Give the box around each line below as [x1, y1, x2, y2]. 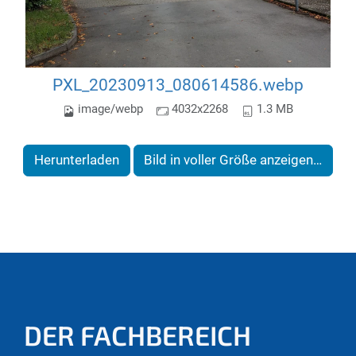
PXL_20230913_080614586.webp [52, 74, 304, 95]
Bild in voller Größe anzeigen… [144, 152, 323, 168]
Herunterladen [33, 152, 119, 168]
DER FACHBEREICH [24, 319, 251, 352]
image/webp [78, 102, 144, 116]
